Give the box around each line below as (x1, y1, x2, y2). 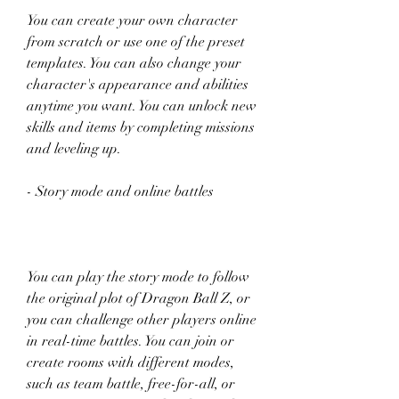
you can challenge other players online (27, 311, 256, 329)
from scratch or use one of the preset (27, 33, 245, 51)
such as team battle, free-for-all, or (27, 375, 235, 393)
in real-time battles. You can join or (27, 332, 234, 350)
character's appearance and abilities (27, 76, 248, 94)
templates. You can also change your (27, 54, 241, 72)
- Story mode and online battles (27, 183, 214, 200)
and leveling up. (27, 140, 121, 158)
